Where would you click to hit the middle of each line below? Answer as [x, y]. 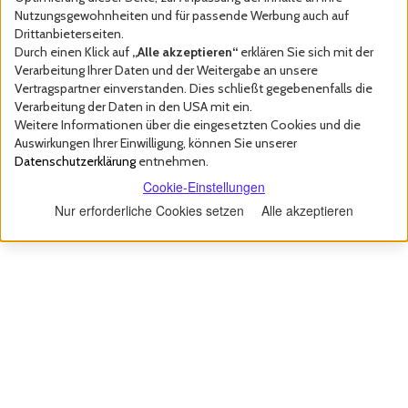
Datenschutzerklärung [75, 161]
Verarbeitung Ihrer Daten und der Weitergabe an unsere [166, 70]
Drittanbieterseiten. [69, 34]
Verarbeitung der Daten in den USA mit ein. [133, 107]
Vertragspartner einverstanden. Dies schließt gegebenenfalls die [194, 88]
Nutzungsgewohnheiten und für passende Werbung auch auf [182, 15]
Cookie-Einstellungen [204, 187]
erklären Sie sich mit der [306, 52]
